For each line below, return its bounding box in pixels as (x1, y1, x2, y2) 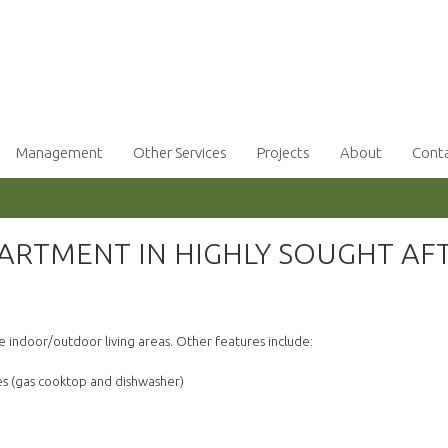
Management (16, 144, 103, 162)
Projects (257, 144, 310, 162)
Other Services (133, 144, 227, 162)
